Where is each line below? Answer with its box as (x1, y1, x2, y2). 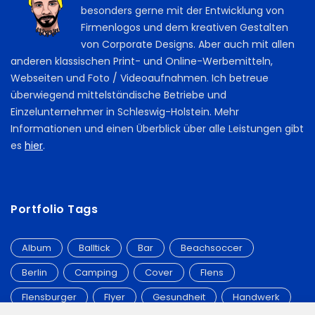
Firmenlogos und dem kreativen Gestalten (81, 20, 288, 34)
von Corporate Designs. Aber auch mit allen (81, 37, 295, 51)
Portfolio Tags (11, 201, 98, 218)
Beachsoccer (181, 241, 243, 255)
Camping (75, 266, 117, 280)
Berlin (22, 266, 47, 280)
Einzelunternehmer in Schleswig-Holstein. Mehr (11, 104, 239, 119)
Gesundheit (153, 290, 205, 304)
